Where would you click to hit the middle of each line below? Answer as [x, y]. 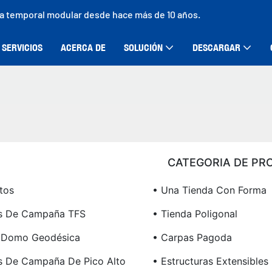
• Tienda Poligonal [195, 214]
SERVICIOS [22, 47]
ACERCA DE [83, 47]
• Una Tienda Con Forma [209, 190]
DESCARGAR [216, 47]
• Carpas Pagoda [192, 238]
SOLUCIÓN [143, 47]
